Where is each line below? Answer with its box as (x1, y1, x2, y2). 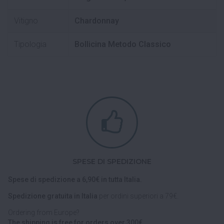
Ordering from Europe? (8, 208, 79, 216)
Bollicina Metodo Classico (74, 39, 171, 49)
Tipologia (14, 39, 46, 49)
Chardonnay (74, 16, 119, 26)
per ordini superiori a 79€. (99, 192, 178, 200)
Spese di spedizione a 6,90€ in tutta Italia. (8, 175, 142, 184)
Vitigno (14, 16, 38, 26)
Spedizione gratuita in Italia (8, 192, 99, 200)
